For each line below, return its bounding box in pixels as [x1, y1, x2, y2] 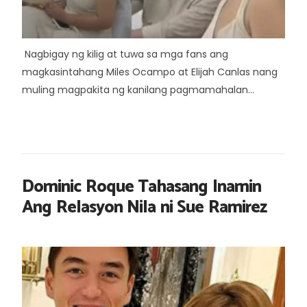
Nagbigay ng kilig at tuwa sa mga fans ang [22, 47, 228, 61]
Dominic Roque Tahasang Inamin [22, 173, 261, 201]
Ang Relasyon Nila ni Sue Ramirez [22, 193, 267, 222]
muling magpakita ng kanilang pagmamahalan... [22, 83, 254, 97]
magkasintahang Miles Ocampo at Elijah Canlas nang [22, 65, 278, 79]
